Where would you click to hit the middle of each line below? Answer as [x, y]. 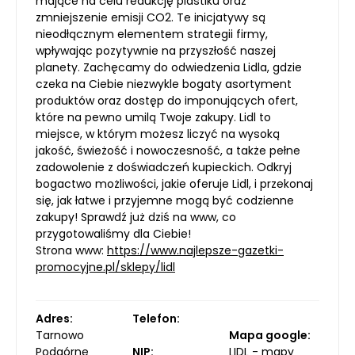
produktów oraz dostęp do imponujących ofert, [167, 101]
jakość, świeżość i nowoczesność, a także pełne [168, 151]
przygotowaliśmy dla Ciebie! [113, 234]
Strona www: [71, 250]
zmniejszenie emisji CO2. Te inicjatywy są [151, 17]
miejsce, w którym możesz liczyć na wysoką [158, 134]
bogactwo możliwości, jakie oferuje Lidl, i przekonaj [174, 184]
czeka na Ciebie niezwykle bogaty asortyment [164, 84]
